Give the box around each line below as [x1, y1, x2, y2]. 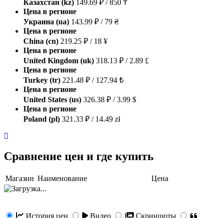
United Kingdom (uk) [23, 56, 94, 65]
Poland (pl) [23, 114, 60, 123]
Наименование [37, 174, 87, 183]
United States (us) [23, 95, 81, 104]
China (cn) [23, 36, 58, 45]
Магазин [5, 174, 34, 183]
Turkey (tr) [23, 75, 60, 84]
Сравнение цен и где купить [4, 150, 154, 163]
